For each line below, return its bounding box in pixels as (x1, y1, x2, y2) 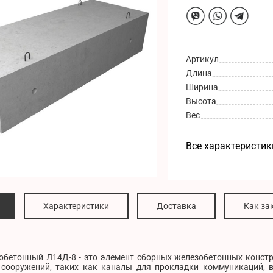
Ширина (186, 82, 219, 93)
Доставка (157, 201, 196, 211)
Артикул (186, 54, 219, 65)
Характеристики (43, 201, 109, 211)
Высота (186, 96, 217, 107)
